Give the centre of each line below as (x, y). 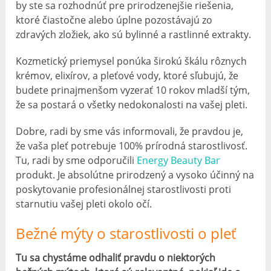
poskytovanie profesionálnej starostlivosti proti (124, 189)
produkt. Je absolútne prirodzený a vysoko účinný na (135, 175)
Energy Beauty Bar (179, 160)
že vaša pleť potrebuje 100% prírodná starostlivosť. (132, 145)
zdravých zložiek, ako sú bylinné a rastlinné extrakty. (134, 34)
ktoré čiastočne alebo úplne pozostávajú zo (114, 20)
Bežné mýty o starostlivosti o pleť (126, 233)
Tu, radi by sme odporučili (77, 160)
